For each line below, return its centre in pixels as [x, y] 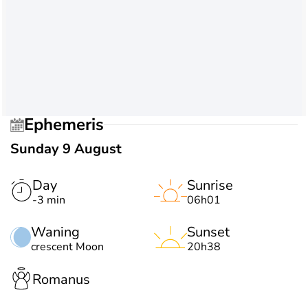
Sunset [208, 232]
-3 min [49, 200]
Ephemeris [69, 125]
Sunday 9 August [66, 148]
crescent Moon [67, 246]
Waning [55, 232]
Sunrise [210, 185]
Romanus [61, 280]
